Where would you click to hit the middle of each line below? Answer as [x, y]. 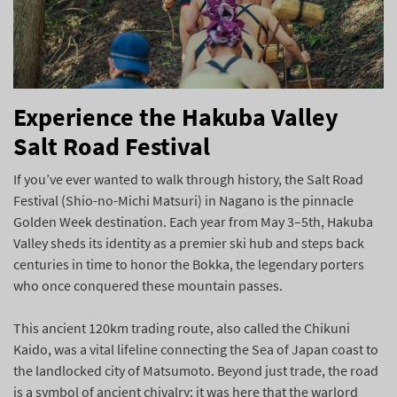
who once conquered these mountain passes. [148, 285]
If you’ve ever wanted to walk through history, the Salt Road [188, 179]
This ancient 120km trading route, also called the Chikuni [182, 327]
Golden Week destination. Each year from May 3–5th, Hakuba [193, 221]
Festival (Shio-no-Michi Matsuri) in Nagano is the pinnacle [183, 200]
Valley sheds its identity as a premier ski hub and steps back [189, 242]
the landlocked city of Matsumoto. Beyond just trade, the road [196, 370]
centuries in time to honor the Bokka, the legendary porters [189, 264]
